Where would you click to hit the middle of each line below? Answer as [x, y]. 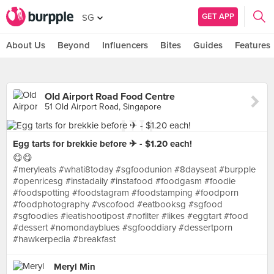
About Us [26, 45]
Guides [208, 45]
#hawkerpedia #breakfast [64, 239]
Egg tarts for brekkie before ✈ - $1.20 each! [102, 144]
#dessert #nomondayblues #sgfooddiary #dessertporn [123, 228]
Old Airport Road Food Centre [110, 97]
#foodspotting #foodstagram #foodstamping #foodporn [126, 193]
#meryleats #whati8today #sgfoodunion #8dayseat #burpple [134, 169]
